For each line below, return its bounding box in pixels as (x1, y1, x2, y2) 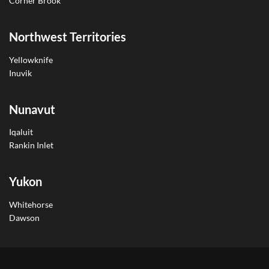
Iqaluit (9, 127, 33, 138)
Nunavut (9, 101, 55, 116)
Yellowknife (9, 54, 53, 65)
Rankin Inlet (9, 140, 53, 151)
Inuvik (9, 67, 32, 78)
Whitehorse (9, 199, 53, 210)
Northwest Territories (9, 29, 126, 44)
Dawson (9, 213, 40, 223)
